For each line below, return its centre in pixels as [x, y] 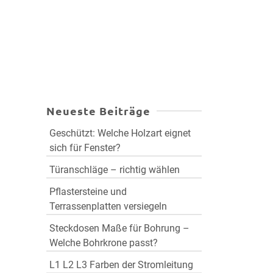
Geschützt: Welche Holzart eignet [120, 133]
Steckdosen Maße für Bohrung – [119, 228]
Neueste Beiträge [98, 111]
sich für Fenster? [85, 148]
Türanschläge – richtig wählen [115, 170]
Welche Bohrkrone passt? [104, 243]
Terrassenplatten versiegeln [108, 206]
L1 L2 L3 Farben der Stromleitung [121, 265]
